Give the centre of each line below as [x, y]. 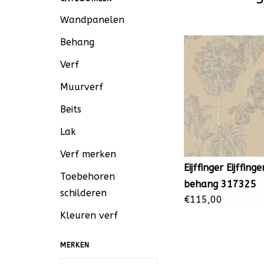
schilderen [83, 193]
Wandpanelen [92, 20]
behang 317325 [220, 184]
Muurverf [82, 87]
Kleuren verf [89, 215]
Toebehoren [88, 176]
